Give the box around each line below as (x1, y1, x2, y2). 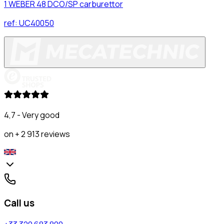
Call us (4, 196, 34, 210)
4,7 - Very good (4, 109, 59, 120)
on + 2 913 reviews (4, 128, 70, 139)
